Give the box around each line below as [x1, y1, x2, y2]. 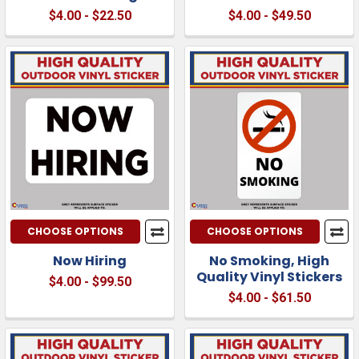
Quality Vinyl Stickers [196, 267, 342, 286]
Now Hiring [53, 251, 127, 270]
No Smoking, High [209, 251, 329, 270]
